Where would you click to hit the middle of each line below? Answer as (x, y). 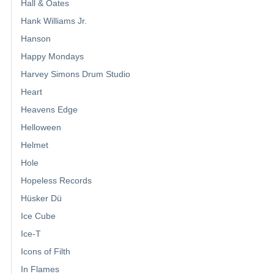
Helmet (35, 145)
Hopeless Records (56, 181)
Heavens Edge (49, 110)
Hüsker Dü (41, 198)
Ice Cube (38, 216)
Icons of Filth (46, 252)
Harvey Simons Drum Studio (76, 74)
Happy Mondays (52, 57)
